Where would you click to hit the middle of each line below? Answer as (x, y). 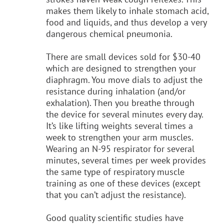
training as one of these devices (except (123, 183)
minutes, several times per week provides (126, 160)
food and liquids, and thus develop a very (126, 22)
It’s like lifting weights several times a (119, 125)
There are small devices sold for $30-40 (123, 56)
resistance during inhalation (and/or (116, 91)
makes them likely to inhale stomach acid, (127, 10)
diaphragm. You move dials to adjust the (124, 79)
